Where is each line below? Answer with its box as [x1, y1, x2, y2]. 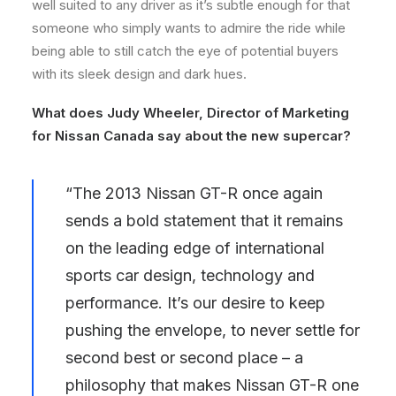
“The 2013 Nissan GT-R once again [65, 184, 323, 203]
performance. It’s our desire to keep [65, 293, 325, 313]
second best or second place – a [65, 348, 303, 368]
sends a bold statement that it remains [65, 211, 343, 231]
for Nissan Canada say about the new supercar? [32, 127, 351, 145]
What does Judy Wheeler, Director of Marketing [32, 104, 349, 122]
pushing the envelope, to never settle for [65, 321, 360, 340]
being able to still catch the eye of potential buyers [32, 42, 339, 60]
